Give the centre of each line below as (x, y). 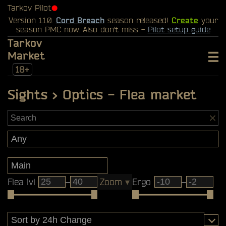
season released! (138, 20)
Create (185, 20)
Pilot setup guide (179, 29)
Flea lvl (21, 182)
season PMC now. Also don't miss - (82, 29)
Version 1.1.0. (32, 20)
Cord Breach (80, 20)
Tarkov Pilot (30, 8)
